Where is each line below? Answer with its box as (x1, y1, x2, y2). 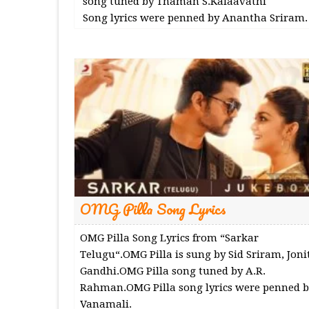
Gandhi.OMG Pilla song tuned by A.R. (79, 264, 266, 277)
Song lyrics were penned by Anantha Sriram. (79, 11, 308, 24)
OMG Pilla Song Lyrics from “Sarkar (79, 231, 259, 244)
